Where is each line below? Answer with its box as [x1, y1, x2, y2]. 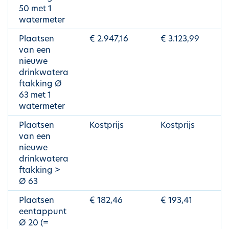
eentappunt [19, 208, 66, 216]
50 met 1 [19, 5, 52, 13]
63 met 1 [19, 91, 51, 100]
